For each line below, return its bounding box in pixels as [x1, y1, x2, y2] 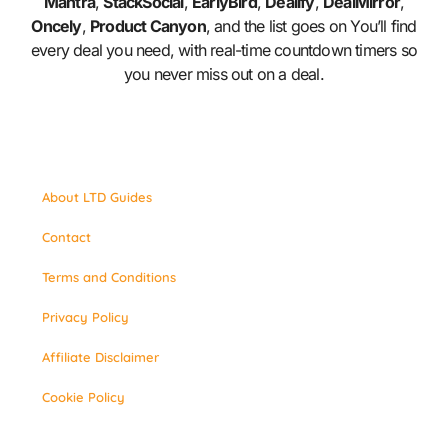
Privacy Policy [42, 308, 130, 325]
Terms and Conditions [42, 268, 177, 285]
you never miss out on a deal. [124, 64, 324, 85]
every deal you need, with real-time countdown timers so [30, 40, 417, 61]
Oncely [31, 16, 82, 37]
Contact [42, 228, 92, 245]
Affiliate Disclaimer [42, 348, 160, 365]
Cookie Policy [42, 388, 126, 405]
